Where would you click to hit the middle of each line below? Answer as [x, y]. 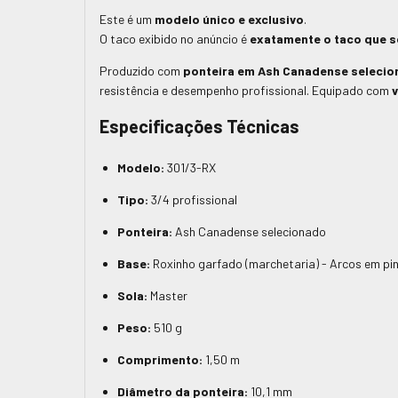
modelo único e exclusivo [229, 20]
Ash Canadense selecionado [249, 232]
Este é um [127, 20]
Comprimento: [160, 360]
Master [167, 296]
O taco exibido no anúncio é [175, 39]
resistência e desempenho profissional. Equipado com [246, 91]
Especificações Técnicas [199, 127]
